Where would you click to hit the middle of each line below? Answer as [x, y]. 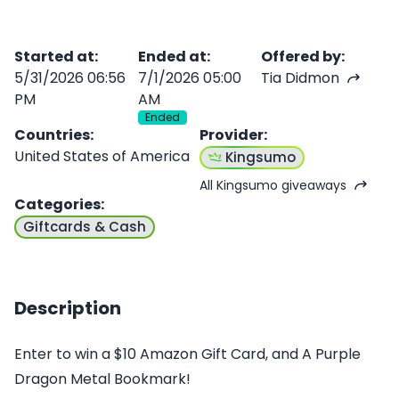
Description [68, 308]
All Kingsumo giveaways [273, 185]
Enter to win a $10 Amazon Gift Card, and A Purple [187, 354]
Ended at [172, 56]
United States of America [102, 156]
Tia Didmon [301, 77]
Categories [57, 204]
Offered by [301, 56]
